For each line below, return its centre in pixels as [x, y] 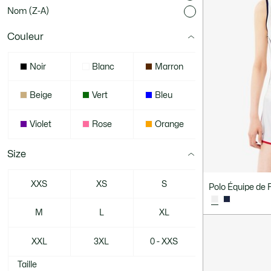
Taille [27, 265]
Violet [41, 124]
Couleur [25, 37]
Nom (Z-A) [28, 11]
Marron [169, 67]
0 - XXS [164, 242]
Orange [169, 124]
